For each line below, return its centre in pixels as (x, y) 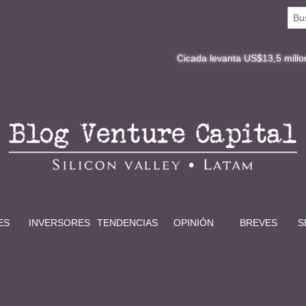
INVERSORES (59, 223)
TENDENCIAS (127, 223)
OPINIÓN (194, 223)
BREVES (259, 223)
